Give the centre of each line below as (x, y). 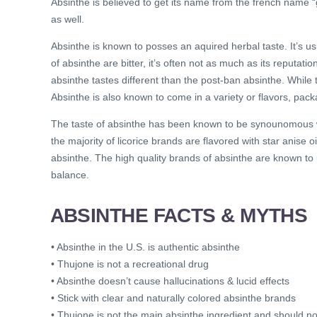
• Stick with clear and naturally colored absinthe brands (173, 298)
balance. (70, 174)
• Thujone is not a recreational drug (130, 264)
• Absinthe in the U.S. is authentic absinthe (145, 247)
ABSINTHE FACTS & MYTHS (179, 215)
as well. (68, 19)
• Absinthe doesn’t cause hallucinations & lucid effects (170, 281)
